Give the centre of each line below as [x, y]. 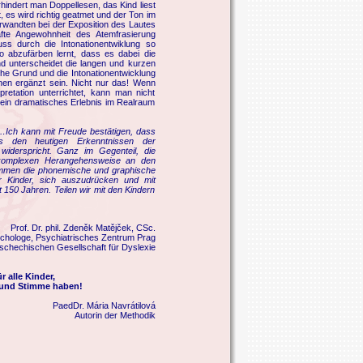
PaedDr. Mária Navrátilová [104, 305]
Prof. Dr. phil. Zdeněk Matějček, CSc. [83, 227]
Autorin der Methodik [115, 315]
